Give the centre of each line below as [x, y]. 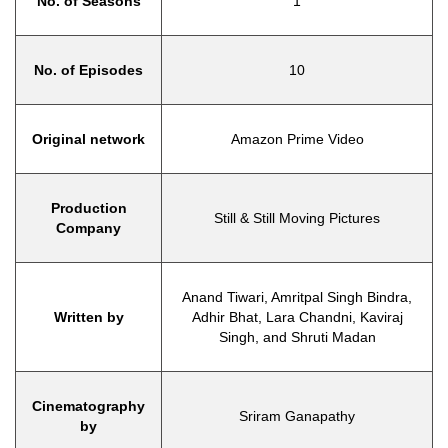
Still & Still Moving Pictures [297, 218]
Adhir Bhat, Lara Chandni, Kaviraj [297, 317]
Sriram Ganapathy [297, 416]
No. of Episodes [88, 70]
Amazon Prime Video [297, 139]
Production [88, 208]
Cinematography [88, 406]
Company [88, 228]
